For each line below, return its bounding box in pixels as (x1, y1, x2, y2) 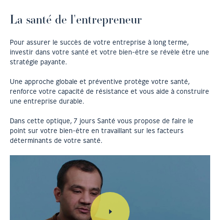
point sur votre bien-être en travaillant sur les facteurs (10, 126, 184, 135)
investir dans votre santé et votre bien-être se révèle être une (10, 48, 209, 56)
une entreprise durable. (10, 97, 84, 106)
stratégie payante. (10, 57, 67, 66)
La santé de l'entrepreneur (10, 11, 142, 27)
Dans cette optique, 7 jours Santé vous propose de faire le (10, 116, 193, 125)
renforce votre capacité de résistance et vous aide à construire (10, 87, 209, 96)
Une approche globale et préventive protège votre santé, (10, 77, 190, 86)
